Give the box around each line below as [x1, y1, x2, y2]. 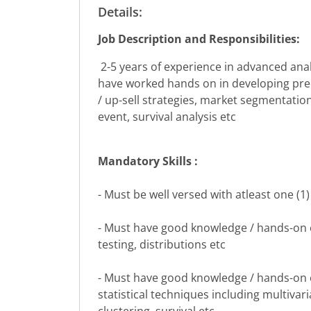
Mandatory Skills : [97, 153, 198, 169]
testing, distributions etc [97, 237, 226, 253]
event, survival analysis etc [97, 109, 239, 125]
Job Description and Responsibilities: [97, 31, 300, 47]
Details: [97, 3, 142, 21]
